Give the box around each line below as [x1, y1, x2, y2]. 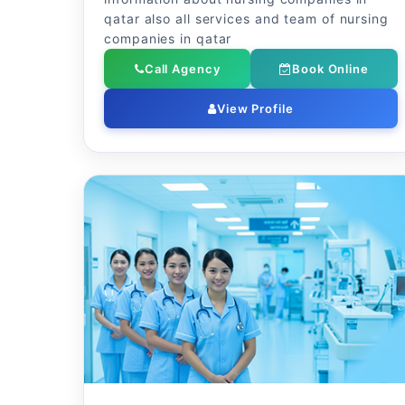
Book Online [292, 61, 369, 76]
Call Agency [144, 61, 221, 76]
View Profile [216, 101, 294, 116]
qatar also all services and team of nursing [104, 11, 389, 26]
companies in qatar [104, 31, 232, 46]
